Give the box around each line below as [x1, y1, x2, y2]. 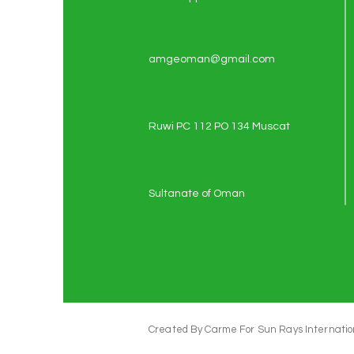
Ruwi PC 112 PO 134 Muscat [149, 121, 290, 132]
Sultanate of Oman [149, 188, 245, 199]
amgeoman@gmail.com [149, 54, 275, 65]
